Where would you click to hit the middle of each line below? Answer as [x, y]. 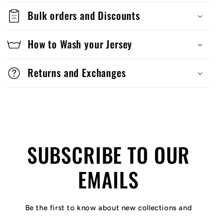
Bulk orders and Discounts [84, 15]
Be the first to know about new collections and [108, 208]
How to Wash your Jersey [80, 44]
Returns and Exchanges [77, 73]
